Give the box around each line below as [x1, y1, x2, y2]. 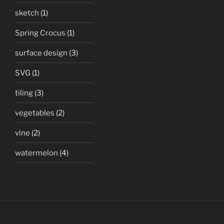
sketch [15, 8, 39, 17]
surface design [15, 48, 67, 57]
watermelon [15, 148, 58, 157]
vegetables [15, 108, 54, 117]
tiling [15, 88, 33, 97]
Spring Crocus [15, 28, 65, 37]
